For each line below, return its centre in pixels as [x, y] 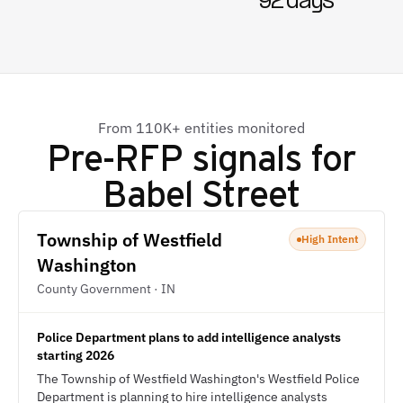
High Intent [330, 239]
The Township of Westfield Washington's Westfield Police [198, 379]
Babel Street [201, 192]
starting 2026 [76, 355]
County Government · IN [106, 289]
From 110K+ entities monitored [201, 128]
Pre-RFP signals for [201, 156]
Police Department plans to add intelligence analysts [189, 337]
